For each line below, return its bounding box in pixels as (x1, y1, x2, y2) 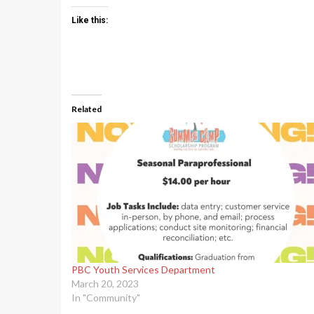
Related (71, 103, 102, 114)
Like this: (71, 15, 108, 25)
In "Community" (71, 291, 140, 303)
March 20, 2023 (71, 277, 139, 289)
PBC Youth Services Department (71, 263, 215, 275)
